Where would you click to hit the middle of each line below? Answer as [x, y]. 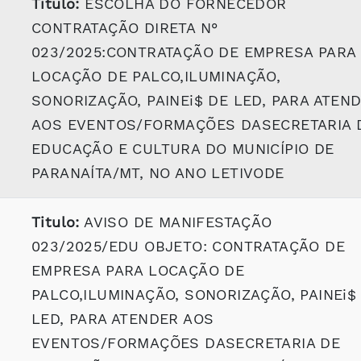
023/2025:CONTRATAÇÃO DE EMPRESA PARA [194, 52]
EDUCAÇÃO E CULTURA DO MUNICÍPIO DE [183, 149]
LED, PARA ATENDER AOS [123, 319]
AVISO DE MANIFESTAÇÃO [176, 222]
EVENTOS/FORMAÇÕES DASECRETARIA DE [186, 343]
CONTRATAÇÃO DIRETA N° [125, 28]
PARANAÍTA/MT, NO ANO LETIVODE [158, 173]
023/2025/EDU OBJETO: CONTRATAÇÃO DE [188, 246]
